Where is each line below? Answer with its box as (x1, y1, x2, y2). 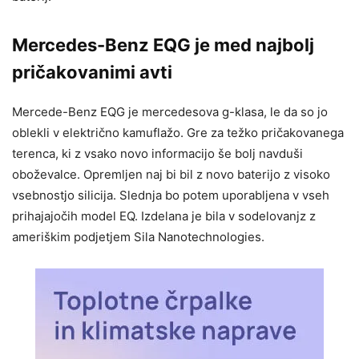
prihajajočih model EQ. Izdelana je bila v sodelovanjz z (12, 208, 316, 224)
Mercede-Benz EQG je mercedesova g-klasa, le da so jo (12, 104, 328, 120)
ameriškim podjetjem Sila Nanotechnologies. (12, 229, 264, 245)
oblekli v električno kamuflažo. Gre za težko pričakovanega (12, 125, 344, 141)
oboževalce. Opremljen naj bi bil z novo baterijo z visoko (12, 167, 330, 183)
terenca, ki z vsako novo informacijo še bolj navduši (12, 146, 303, 162)
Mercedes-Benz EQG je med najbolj (12, 34, 314, 56)
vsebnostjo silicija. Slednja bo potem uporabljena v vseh (12, 188, 329, 204)
